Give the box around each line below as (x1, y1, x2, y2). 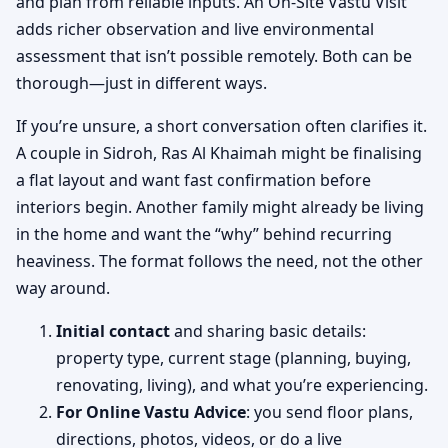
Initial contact (56, 320, 170, 343)
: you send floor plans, (246, 401, 413, 424)
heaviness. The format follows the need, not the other (16, 250, 423, 273)
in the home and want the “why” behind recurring (16, 223, 392, 246)
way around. (16, 277, 110, 300)
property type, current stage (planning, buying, (56, 347, 411, 370)
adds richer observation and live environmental (16, 18, 374, 41)
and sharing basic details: (170, 320, 366, 343)
